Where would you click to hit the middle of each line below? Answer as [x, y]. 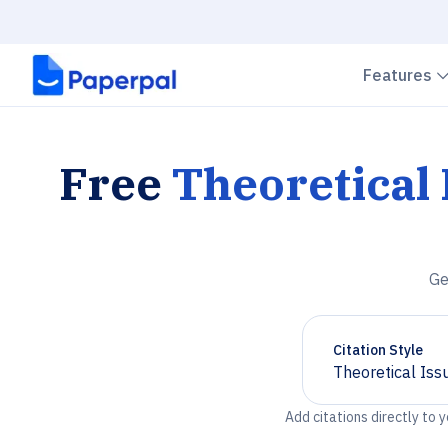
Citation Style [378, 350]
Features [399, 75]
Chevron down [383, 380]
